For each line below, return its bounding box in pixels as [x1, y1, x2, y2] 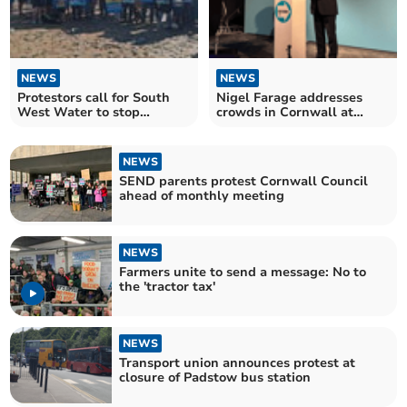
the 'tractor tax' [119, 277, 216, 295]
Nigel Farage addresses [216, 88, 362, 106]
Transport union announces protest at [119, 354, 356, 372]
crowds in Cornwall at [216, 103, 353, 121]
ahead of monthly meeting [119, 186, 285, 204]
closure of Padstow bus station [119, 369, 312, 387]
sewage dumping [17, 117, 125, 135]
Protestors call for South [17, 88, 171, 106]
